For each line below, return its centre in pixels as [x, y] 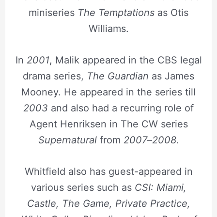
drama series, [53, 76]
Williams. [108, 28]
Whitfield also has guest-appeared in [108, 171]
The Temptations [116, 12]
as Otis [171, 12]
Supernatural [67, 140]
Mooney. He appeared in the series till [108, 92]
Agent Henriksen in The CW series [108, 124]
